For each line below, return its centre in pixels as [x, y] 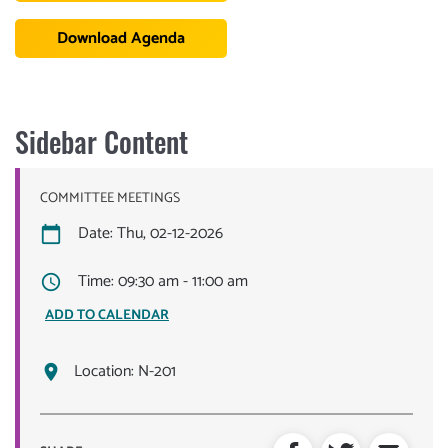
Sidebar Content [101, 141]
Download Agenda [120, 38]
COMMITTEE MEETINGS [110, 198]
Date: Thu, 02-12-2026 [148, 233]
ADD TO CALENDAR [107, 316]
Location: [106, 372]
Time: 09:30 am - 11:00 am [161, 282]
